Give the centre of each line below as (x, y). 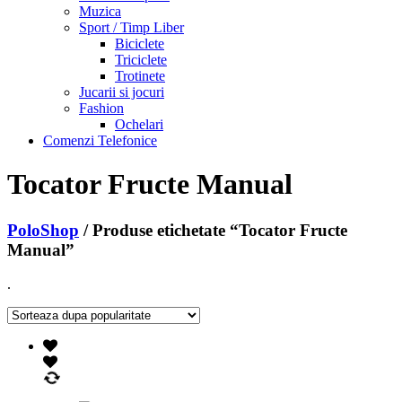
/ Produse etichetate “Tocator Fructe (213, 230)
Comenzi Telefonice (100, 140)
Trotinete (140, 75)
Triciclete (141, 59)
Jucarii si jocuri (122, 92)
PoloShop (43, 230)
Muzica (100, 11)
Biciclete (140, 43)
